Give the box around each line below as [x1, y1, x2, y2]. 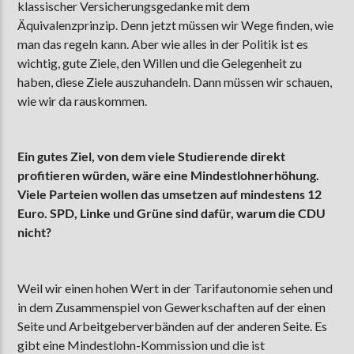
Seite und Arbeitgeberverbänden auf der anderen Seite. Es [17, 318, 328, 333]
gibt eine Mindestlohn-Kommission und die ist [17, 337, 265, 352]
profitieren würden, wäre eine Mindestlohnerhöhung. [17, 168, 320, 183]
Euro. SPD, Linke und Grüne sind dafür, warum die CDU [17, 205, 326, 221]
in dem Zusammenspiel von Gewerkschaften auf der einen [17, 299, 326, 314]
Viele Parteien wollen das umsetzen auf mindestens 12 [17, 186, 322, 202]
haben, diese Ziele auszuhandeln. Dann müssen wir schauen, [17, 73, 333, 89]
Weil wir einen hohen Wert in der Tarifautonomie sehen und [17, 280, 333, 296]
